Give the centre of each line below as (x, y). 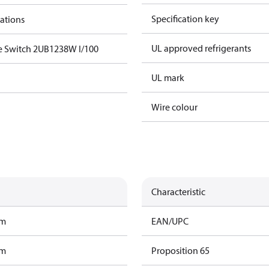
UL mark (168, 77)
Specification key (185, 19)
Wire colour (174, 107)
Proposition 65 (180, 250)
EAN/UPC (170, 221)
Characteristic (178, 192)
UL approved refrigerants (201, 48)
